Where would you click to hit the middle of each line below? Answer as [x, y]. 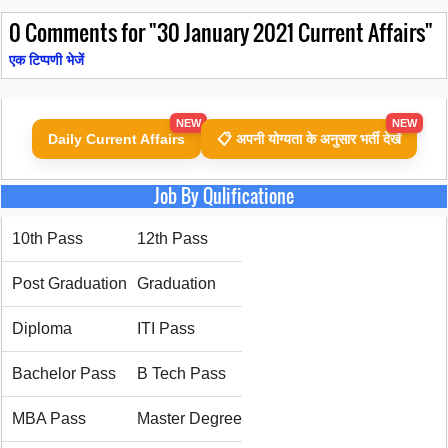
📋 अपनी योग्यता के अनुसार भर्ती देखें [308, 139]
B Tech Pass [181, 374]
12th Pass [172, 239]
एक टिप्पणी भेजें [46, 60]
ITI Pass [166, 329]
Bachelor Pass [64, 374]
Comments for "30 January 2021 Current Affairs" [227, 32]
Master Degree [189, 419]
